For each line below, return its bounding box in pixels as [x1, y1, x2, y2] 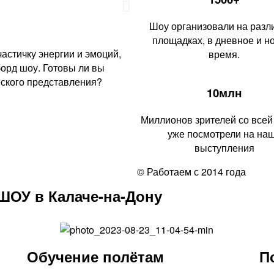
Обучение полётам [26, 246, 164, 267]
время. [209, 46, 240, 61]
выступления [194, 140, 254, 155]
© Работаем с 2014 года [137, 164, 246, 179]
